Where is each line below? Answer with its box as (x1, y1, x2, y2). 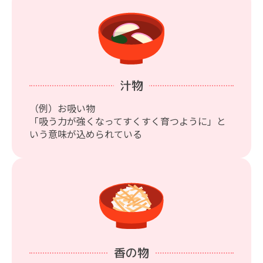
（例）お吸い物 (29, 101, 95, 116)
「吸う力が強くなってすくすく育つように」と (29, 114, 226, 129)
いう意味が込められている (29, 127, 142, 141)
